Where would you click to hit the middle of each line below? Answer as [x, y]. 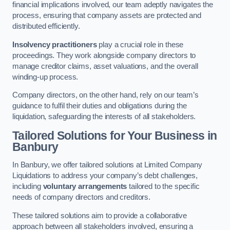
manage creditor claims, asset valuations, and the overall [105, 66]
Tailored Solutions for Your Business [109, 135]
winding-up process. [45, 77]
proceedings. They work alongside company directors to [104, 55]
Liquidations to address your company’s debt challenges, [105, 176]
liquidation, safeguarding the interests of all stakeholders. [104, 117]
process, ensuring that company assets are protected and [107, 16]
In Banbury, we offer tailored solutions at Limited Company [107, 165]
